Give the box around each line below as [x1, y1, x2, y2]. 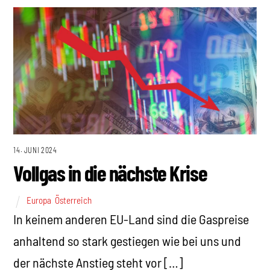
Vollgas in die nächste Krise [13, 160, 207, 186]
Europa [27, 195, 52, 206]
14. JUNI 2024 [13, 146, 57, 155]
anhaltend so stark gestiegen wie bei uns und [13, 232, 242, 248]
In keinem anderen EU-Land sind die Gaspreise [13, 210, 250, 227]
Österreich [55, 195, 92, 206]
